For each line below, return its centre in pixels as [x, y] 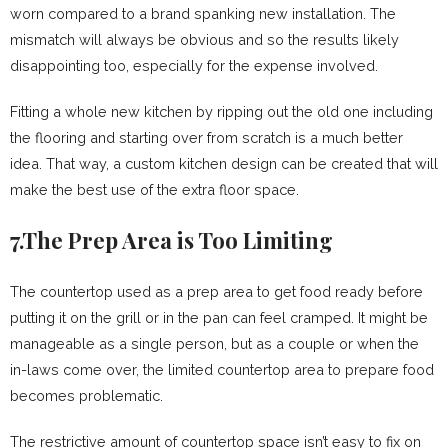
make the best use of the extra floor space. [154, 190]
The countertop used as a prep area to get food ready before [216, 292]
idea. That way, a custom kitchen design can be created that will [224, 164]
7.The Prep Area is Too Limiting [171, 240]
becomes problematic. [86, 396]
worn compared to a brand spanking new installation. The [203, 14]
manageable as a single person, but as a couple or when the [214, 344]
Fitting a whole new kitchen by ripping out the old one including [221, 112]
